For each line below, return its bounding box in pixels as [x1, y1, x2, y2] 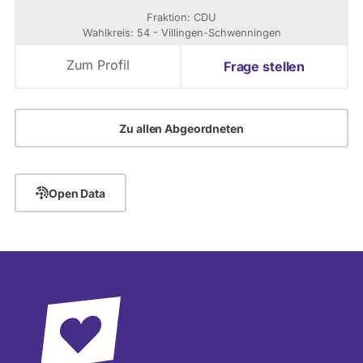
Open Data [49, 186, 105, 200]
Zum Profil [66, 57, 130, 73]
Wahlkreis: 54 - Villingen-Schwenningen [82, 27, 281, 39]
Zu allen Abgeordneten [119, 121, 244, 135]
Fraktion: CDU [147, 11, 216, 23]
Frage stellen [223, 58, 305, 75]
